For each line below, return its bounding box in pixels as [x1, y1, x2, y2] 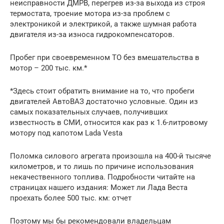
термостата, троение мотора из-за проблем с [10, 8, 170, 18]
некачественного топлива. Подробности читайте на [10, 172, 195, 181]
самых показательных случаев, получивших [10, 107, 167, 116]
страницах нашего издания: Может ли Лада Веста [10, 182, 187, 192]
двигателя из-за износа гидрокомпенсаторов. [10, 29, 174, 39]
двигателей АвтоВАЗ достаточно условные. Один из [10, 96, 198, 106]
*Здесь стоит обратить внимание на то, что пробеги [10, 86, 194, 95]
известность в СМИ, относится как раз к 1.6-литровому [10, 117, 207, 127]
